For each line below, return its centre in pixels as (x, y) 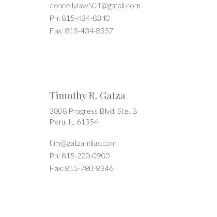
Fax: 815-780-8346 (81, 168)
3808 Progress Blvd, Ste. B (93, 111)
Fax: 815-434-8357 (81, 30)
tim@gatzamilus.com (83, 143)
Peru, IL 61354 (74, 121)
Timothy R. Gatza (87, 95)
